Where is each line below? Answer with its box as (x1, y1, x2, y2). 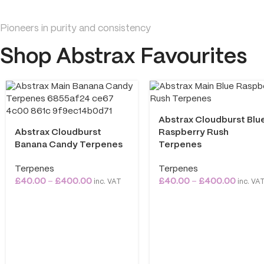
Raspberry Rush (159, 128, 229, 137)
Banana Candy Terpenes (15, 140, 123, 149)
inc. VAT (92, 178, 121, 185)
